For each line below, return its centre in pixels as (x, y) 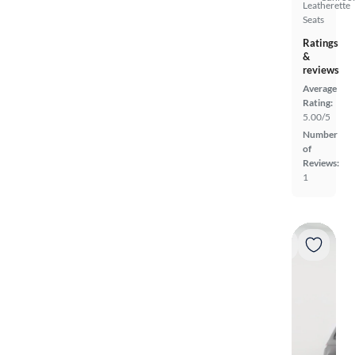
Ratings (321, 43)
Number (320, 135)
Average (320, 89)
